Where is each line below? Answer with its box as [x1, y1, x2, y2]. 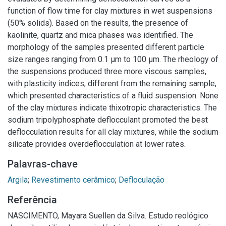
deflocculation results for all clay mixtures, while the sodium [8, 127, 218, 137]
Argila [8, 175, 28, 185]
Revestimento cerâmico [31, 175, 115, 185]
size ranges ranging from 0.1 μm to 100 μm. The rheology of [8, 54, 218, 64]
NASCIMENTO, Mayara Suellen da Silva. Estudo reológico [8, 211, 208, 220]
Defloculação [119, 175, 164, 185]
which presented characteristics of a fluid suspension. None [8, 91, 218, 100]
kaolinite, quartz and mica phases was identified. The [8, 30, 193, 40]
